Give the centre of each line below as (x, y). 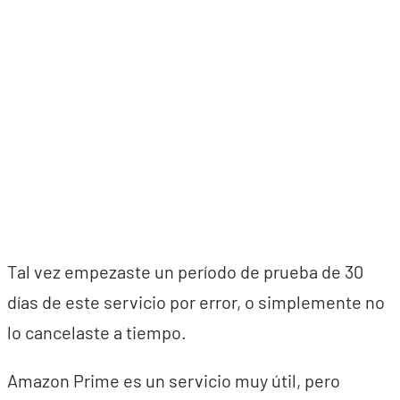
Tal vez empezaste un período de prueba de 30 (185, 271)
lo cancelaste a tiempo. (97, 332)
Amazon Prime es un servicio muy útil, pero (174, 380)
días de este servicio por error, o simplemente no (196, 302)
